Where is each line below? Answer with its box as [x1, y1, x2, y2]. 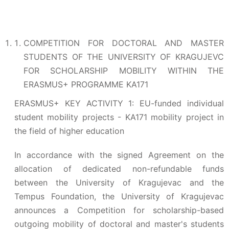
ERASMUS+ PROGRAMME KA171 [24, 79, 148, 89]
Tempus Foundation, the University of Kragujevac [14, 191, 224, 201]
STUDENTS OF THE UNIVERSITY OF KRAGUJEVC [24, 52, 224, 62]
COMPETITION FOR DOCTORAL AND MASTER [24, 38, 224, 48]
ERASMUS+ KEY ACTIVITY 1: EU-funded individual [14, 98, 224, 108]
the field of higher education [14, 126, 124, 136]
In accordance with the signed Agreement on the [14, 150, 224, 160]
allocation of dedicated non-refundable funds [14, 164, 224, 174]
